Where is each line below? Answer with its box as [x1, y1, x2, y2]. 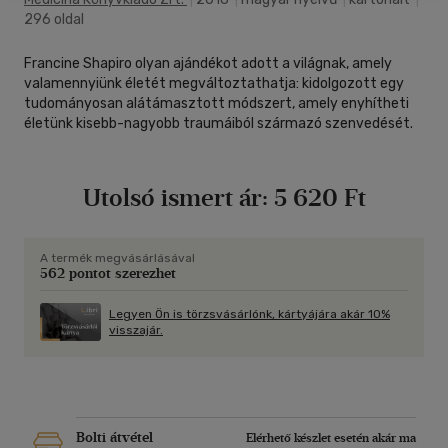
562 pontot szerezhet [40, 265, 176, 283]
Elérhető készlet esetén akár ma [246, 431, 416, 446]
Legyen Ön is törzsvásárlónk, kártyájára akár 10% [109, 307, 390, 322]
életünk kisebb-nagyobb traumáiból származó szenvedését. [24, 115, 413, 133]
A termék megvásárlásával [40, 251, 195, 266]
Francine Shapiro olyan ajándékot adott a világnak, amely [24, 55, 392, 73]
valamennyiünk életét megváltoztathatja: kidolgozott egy [24, 75, 404, 93]
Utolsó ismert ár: [82, 183, 268, 213]
